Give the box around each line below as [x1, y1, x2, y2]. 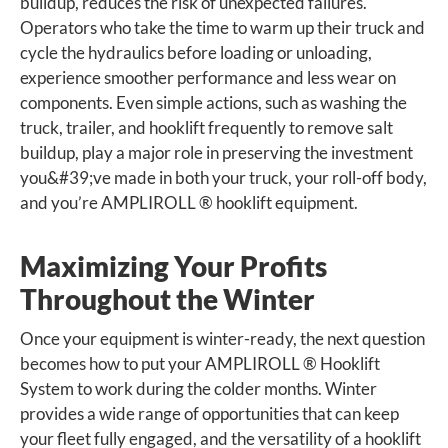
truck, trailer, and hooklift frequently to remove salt [20, 117, 393, 139]
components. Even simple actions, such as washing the [20, 92, 407, 114]
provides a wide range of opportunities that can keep [20, 403, 399, 425]
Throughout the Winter [20, 282, 315, 317]
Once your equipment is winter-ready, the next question [20, 328, 425, 350]
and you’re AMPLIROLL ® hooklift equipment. [20, 192, 358, 214]
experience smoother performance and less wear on [20, 67, 396, 89]
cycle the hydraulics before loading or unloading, [20, 42, 372, 64]
